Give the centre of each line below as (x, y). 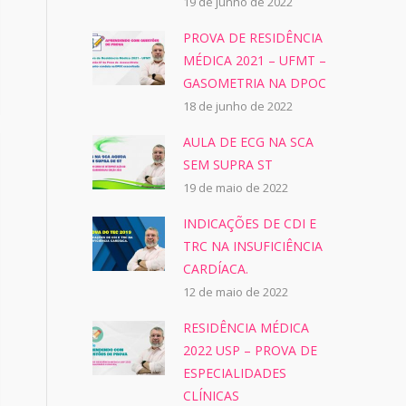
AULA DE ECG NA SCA (248, 142)
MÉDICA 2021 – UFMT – (255, 60)
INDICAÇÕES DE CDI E (250, 223)
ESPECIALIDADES (235, 373)
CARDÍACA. (216, 269)
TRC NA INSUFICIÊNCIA (253, 246)
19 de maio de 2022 (236, 188)
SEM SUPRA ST (228, 164)
